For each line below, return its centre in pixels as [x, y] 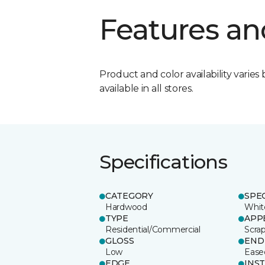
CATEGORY [129, 195]
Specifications [164, 161]
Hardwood [126, 207]
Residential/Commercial [153, 229]
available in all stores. [146, 88]
